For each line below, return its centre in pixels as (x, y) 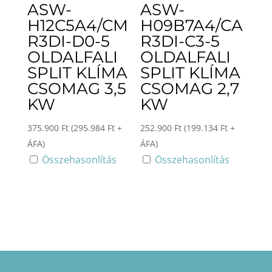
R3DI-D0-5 (68, 41)
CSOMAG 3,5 (76, 88)
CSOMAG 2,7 (190, 88)
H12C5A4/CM (77, 25)
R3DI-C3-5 (180, 41)
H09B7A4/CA (192, 25)
